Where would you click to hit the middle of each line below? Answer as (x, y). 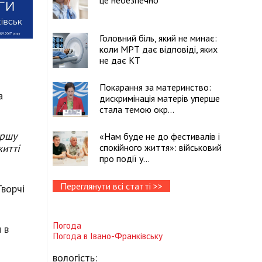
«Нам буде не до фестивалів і (160, 136)
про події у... (125, 158)
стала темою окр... (137, 109)
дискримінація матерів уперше (160, 98)
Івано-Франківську (126, 236)
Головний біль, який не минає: (158, 38)
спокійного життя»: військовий (161, 147)
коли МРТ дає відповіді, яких (158, 49)
